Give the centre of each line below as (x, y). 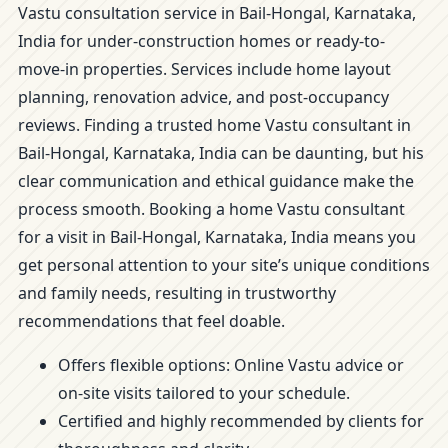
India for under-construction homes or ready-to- (201, 41)
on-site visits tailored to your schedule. (204, 393)
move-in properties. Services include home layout (204, 69)
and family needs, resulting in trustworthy (177, 293)
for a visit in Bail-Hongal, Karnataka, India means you (217, 237)
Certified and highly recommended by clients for (241, 421)
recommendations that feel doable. (151, 321)
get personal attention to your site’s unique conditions (224, 265)
